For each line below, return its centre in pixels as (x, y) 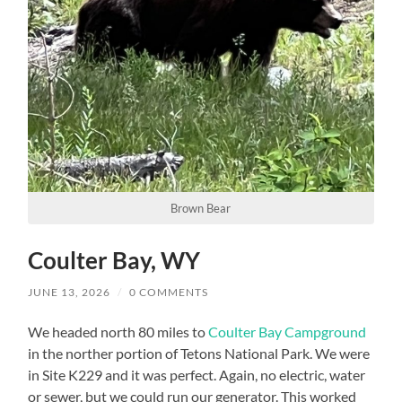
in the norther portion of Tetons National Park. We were (199, 353)
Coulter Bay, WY (114, 260)
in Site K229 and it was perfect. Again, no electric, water (197, 374)
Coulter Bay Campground (288, 331)
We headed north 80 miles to (118, 331)
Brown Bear (201, 208)
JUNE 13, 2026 (70, 292)
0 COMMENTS (169, 292)
